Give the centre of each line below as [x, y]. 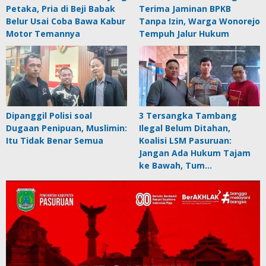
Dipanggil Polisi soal [49, 115]
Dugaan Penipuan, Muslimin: [66, 128]
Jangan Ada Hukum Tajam [195, 153]
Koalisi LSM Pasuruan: [185, 140]
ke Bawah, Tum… [175, 165]
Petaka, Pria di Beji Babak [61, 8]
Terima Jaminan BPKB [185, 8]
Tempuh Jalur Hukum [184, 33]
